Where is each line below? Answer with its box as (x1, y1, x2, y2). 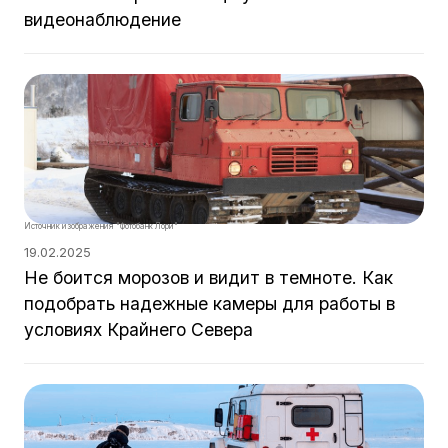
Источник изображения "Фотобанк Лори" (24, 221, 178, 231)
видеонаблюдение (24, 9, 181, 30)
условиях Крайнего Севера (24, 319, 253, 340)
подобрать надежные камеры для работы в (24, 293, 395, 314)
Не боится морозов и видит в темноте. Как (24, 267, 393, 288)
